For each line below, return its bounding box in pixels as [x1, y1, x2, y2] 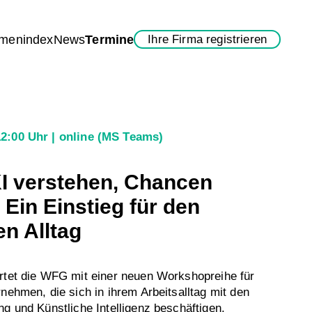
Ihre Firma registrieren [148, 33, 267, 46]
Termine [85, 32, 134, 47]
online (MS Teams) [58, 130, 164, 143]
